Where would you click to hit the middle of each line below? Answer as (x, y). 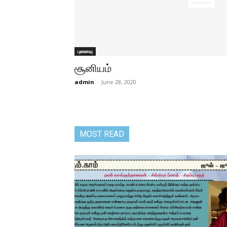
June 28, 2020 (119, 82)
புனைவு (85, 51)
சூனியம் (93, 68)
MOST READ (102, 134)
